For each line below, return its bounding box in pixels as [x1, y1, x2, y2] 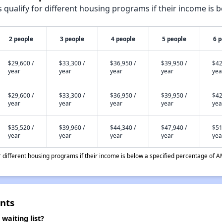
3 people [60, 35, 85, 43]
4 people [111, 35, 136, 43]
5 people [162, 35, 187, 43]
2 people [9, 35, 34, 43]
